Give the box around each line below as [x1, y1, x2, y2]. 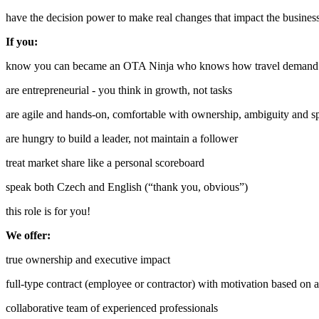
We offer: [6, 229, 51, 241]
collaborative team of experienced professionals [6, 301, 218, 314]
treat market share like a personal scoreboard [6, 156, 204, 169]
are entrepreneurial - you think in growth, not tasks [6, 83, 232, 96]
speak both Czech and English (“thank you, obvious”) [6, 180, 248, 193]
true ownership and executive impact [6, 253, 170, 266]
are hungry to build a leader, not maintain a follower [6, 132, 238, 145]
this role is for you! [6, 204, 90, 217]
